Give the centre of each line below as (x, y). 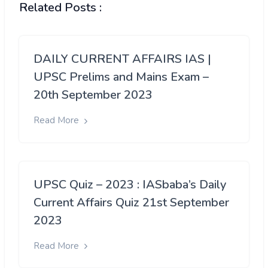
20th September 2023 (93, 95)
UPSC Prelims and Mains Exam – (121, 77)
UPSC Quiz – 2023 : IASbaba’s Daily (130, 184)
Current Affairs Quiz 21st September (131, 202)
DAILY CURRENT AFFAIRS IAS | (122, 59)
